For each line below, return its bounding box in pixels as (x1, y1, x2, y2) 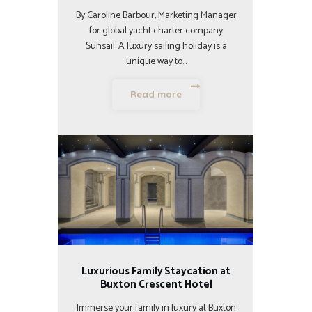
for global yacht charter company (89, 23, 223, 40)
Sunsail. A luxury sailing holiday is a (85, 38, 227, 55)
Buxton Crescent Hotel (100, 275, 212, 293)
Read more (130, 88, 182, 100)
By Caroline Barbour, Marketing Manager (75, 8, 237, 24)
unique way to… (125, 54, 187, 70)
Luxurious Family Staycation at (81, 262, 231, 280)
